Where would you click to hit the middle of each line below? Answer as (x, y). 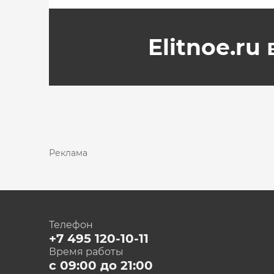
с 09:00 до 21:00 (101, 265)
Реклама (68, 153)
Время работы (86, 252)
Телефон (71, 225)
